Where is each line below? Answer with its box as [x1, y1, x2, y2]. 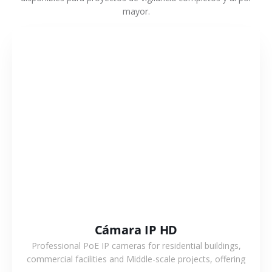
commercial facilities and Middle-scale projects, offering [27, 253, 245, 265]
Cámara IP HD [94, 222, 178, 239]
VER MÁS [120, 122, 152, 133]
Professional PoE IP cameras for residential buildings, [31, 240, 241, 252]
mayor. [122, 5, 150, 17]
